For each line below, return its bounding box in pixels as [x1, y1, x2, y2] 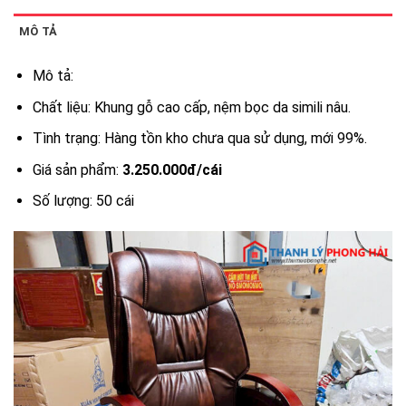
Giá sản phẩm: [32, 160, 122, 179]
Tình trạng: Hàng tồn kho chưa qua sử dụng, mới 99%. [32, 130, 367, 148]
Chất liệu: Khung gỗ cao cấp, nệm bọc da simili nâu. [32, 98, 351, 116]
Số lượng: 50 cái [32, 192, 134, 210]
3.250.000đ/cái [121, 160, 222, 179]
